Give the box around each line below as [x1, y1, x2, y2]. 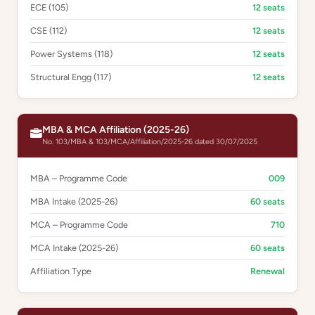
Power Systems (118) [30, 49, 112, 59]
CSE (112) [30, 25, 67, 36]
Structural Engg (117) [30, 72, 111, 82]
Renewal [250, 266, 285, 276]
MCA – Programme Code [30, 219, 128, 230]
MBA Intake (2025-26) [30, 196, 117, 207]
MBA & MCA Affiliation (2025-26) [42, 124, 189, 135]
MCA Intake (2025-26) [30, 243, 118, 253]
